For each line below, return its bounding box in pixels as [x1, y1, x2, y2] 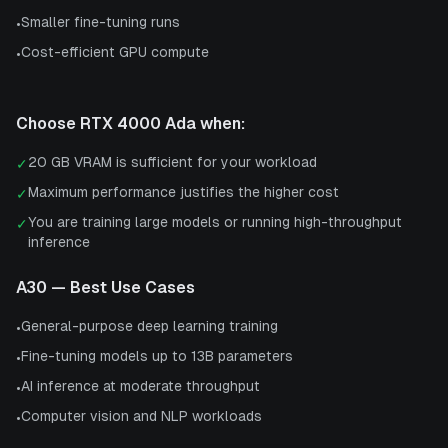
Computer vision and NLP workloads [21, 407, 262, 424]
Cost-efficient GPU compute [21, 43, 209, 60]
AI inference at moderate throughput [21, 377, 260, 394]
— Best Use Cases [47, 277, 195, 297]
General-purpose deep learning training [21, 317, 278, 334]
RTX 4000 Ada [80, 113, 196, 133]
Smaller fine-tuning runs [21, 13, 180, 30]
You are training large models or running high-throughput [28, 213, 402, 230]
